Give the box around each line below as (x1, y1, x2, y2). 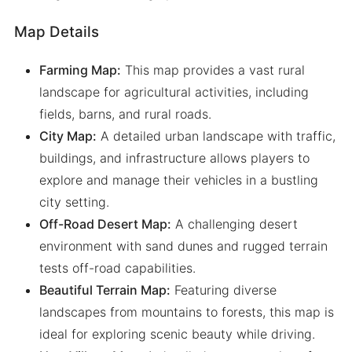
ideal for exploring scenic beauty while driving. (38, 326, 315, 343)
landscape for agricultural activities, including (38, 84, 309, 101)
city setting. (38, 194, 109, 211)
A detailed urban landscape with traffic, (96, 128, 335, 145)
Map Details (13, 22, 99, 41)
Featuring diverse (170, 282, 277, 299)
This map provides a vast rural (120, 62, 305, 79)
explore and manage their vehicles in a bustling (38, 172, 318, 189)
